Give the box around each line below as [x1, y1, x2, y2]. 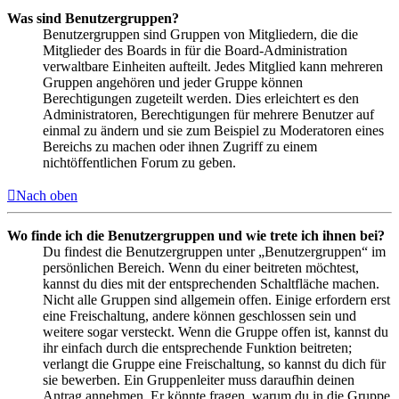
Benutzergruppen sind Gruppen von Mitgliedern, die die [43, 26, 358, 42]
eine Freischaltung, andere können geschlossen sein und [43, 307, 356, 323]
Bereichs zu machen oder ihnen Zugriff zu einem [43, 138, 317, 154]
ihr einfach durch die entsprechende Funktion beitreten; [43, 339, 352, 355]
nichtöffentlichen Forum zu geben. [43, 154, 236, 170]
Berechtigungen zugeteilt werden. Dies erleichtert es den [43, 90, 359, 106]
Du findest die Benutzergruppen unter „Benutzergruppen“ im [43, 243, 386, 259]
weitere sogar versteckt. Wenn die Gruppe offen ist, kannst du [43, 323, 388, 339]
